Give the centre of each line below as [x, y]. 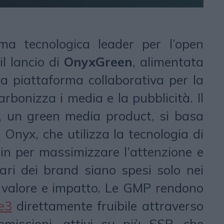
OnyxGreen [98, 61]
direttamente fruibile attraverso [107, 205]
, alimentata [168, 61]
